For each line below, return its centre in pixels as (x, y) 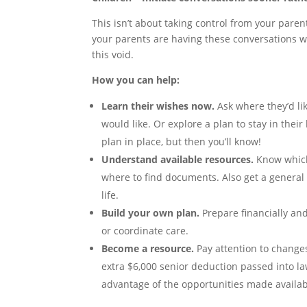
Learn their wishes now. (158, 106)
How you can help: (136, 79)
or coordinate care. (145, 230)
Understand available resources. (178, 159)
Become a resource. (149, 248)
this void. (113, 54)
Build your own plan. (151, 212)
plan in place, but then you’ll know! (182, 141)
